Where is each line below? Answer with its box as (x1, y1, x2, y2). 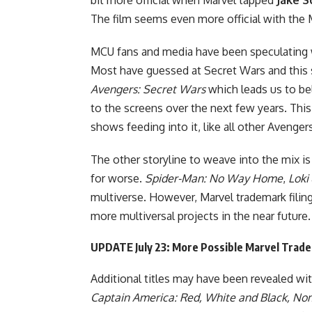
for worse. (91, 171, 145, 185)
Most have (91, 63, 146, 77)
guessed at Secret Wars (146, 63, 265, 77)
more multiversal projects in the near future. (91, 208, 311, 223)
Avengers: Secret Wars (91, 81, 205, 96)
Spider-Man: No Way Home (145, 171, 283, 185)
